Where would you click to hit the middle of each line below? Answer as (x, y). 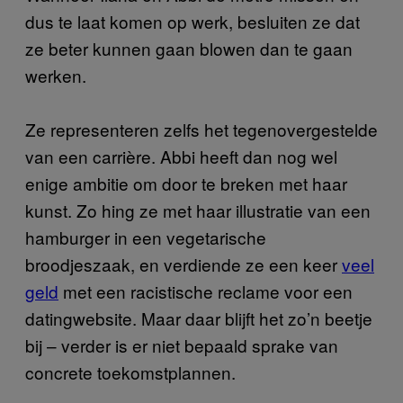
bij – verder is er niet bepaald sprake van (182, 345)
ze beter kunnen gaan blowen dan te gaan (189, 48)
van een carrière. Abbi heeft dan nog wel (181, 156)
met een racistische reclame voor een (206, 291)
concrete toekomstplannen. (130, 372)
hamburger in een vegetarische (146, 237)
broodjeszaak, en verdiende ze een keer (184, 264)
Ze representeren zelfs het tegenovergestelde (201, 129)
